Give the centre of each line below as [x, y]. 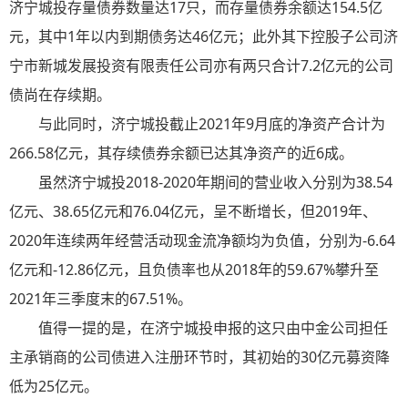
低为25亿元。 [54, 387]
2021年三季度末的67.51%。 [101, 299]
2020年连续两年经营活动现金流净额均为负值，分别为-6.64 [202, 241]
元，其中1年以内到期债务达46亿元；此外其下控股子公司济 [204, 37]
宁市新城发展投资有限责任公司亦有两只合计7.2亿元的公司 [201, 66]
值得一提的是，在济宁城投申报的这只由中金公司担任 [213, 328]
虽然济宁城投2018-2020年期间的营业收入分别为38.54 [215, 183]
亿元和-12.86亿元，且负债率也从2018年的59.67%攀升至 [194, 270]
